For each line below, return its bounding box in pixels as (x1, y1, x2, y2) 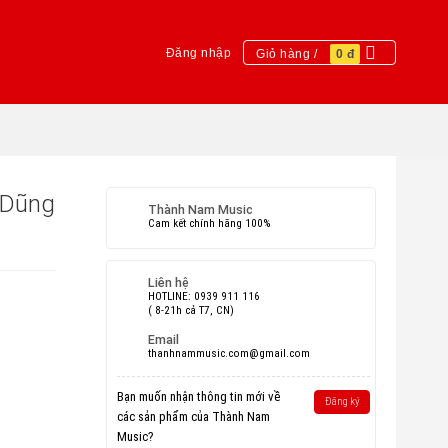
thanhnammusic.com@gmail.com (148, 347, 311, 360)
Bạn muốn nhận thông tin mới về (117, 389, 280, 404)
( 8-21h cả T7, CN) (148, 304, 235, 317)
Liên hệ (148, 275, 190, 290)
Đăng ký (324, 395, 360, 408)
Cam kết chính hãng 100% (148, 217, 271, 230)
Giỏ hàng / (256, 46, 321, 61)
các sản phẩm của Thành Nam (117, 409, 270, 424)
